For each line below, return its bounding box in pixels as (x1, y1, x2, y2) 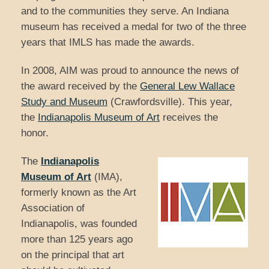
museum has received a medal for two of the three (21, 21, 246, 33)
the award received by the (21, 80, 140, 92)
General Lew (140, 80, 196, 92)
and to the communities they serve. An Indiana (21, 5, 229, 17)
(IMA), (91, 171, 122, 183)
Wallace (196, 80, 235, 92)
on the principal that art (21, 249, 124, 261)
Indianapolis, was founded (21, 218, 137, 230)
